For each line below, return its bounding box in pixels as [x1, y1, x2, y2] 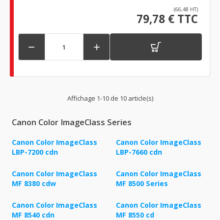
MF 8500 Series [116, 179, 168, 189]
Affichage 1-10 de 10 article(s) [67, 94, 153, 103]
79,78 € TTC [137, 11, 198, 27]
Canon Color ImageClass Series [12, 117, 132, 128]
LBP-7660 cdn [116, 147, 162, 157]
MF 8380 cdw [12, 179, 56, 189]
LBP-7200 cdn [12, 147, 58, 157]
